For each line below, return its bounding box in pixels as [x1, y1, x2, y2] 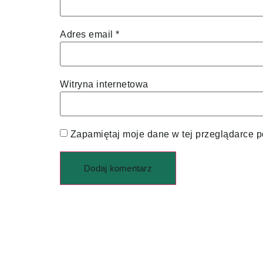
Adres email [60, 29, 116, 40]
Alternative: [60, 198, 110, 208]
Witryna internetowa [60, 79, 149, 90]
